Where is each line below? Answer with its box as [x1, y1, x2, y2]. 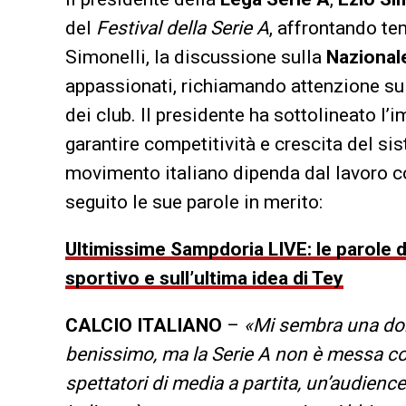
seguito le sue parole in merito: [65, 191, 323, 214]
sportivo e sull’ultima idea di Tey [65, 267, 343, 290]
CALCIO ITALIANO [65, 314, 222, 337]
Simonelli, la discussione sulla [65, 46, 326, 69]
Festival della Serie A [96, 17, 269, 40]
